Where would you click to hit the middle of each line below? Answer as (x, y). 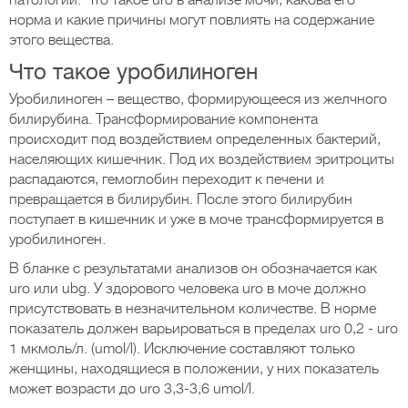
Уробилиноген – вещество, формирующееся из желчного (198, 99)
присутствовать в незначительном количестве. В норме (193, 309)
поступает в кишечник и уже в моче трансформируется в (196, 219)
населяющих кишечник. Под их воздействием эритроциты (202, 159)
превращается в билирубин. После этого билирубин (181, 199)
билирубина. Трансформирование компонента (163, 119)
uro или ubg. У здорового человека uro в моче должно (188, 289)
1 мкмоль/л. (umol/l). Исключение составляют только (182, 349)
